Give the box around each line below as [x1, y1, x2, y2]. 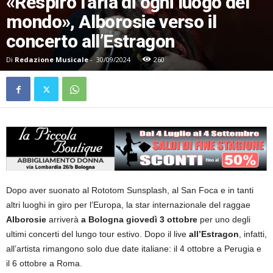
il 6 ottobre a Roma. [6, 258, 82, 269]
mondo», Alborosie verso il [6, 11, 217, 33]
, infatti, [239, 229, 267, 239]
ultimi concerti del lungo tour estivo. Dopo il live [6, 229, 189, 239]
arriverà [49, 214, 79, 225]
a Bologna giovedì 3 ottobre [79, 214, 197, 225]
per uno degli [197, 214, 250, 225]
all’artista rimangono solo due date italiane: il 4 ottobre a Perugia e [6, 244, 261, 254]
